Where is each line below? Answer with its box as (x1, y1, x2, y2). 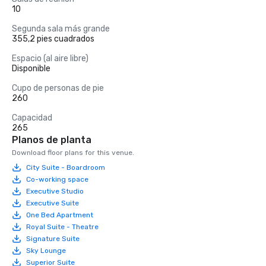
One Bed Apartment (26, 210, 93, 219)
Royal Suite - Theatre (26, 222, 99, 231)
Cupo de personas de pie (12, 83, 104, 93)
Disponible (12, 64, 50, 74)
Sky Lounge (26, 246, 66, 255)
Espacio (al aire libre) (12, 53, 88, 64)
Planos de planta (12, 134, 91, 145)
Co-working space (26, 175, 88, 183)
